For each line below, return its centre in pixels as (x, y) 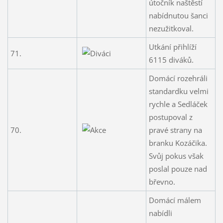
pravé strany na (175, 130)
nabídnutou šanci (178, 15)
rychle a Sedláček (178, 104)
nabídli (160, 213)
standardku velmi (178, 91)
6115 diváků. (171, 59)
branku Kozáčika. (178, 143)
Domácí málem (175, 200)
